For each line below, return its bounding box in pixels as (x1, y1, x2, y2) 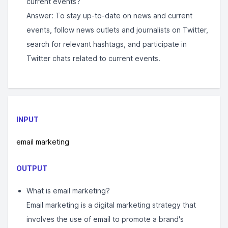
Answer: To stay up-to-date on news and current (26, 11, 192, 20)
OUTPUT (16, 164, 47, 173)
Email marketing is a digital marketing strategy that (26, 201, 196, 209)
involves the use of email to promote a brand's (26, 215, 184, 223)
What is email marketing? (26, 186, 110, 195)
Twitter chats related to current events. (26, 54, 160, 63)
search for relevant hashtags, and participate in (26, 40, 187, 48)
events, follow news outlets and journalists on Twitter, (26, 25, 208, 34)
